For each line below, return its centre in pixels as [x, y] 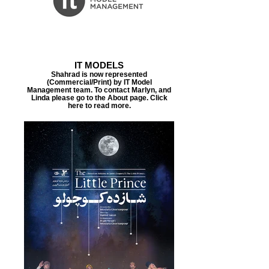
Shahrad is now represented [99, 74]
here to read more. [99, 105]
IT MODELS [99, 65]
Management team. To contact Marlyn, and [99, 90]
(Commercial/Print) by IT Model [99, 82]
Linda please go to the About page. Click [99, 98]
